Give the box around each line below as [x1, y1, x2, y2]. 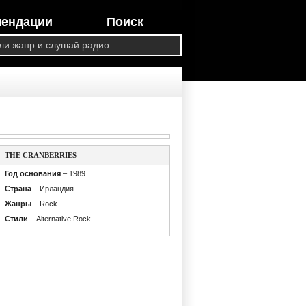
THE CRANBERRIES [4, 151, 76, 159]
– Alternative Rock [27, 214, 91, 223]
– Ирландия [31, 184, 74, 193]
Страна [4, 184, 31, 193]
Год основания [4, 169, 61, 178]
